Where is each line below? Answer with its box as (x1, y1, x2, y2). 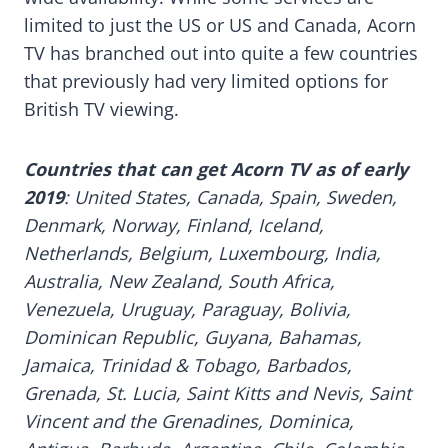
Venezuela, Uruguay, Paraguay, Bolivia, (24, 297, 351, 322)
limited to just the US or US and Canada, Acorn (24, 13, 416, 38)
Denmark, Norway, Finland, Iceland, (24, 213, 324, 238)
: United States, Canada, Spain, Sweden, (64, 185, 397, 210)
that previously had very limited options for (24, 69, 388, 94)
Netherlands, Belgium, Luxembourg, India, (24, 241, 381, 266)
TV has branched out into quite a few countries (24, 41, 418, 66)
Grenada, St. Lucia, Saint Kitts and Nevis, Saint (24, 381, 411, 406)
